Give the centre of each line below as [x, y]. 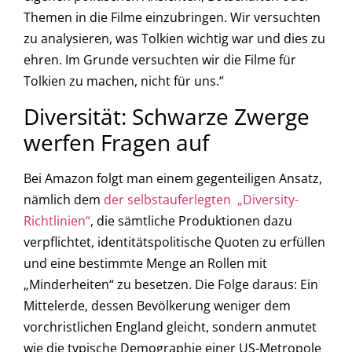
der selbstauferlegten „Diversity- [201, 199]
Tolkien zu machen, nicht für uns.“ [124, 81]
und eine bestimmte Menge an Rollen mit [145, 263]
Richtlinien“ [57, 220]
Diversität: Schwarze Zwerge [167, 116]
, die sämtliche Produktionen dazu [191, 220]
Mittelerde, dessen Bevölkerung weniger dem [157, 305]
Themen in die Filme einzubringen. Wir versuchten [172, 18]
